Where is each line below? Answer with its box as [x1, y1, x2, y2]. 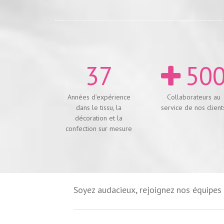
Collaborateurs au [166, 92, 220, 101]
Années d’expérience [67, 92, 130, 101]
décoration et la [75, 113, 123, 122]
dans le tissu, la [76, 102, 122, 112]
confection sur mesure [65, 123, 132, 133]
